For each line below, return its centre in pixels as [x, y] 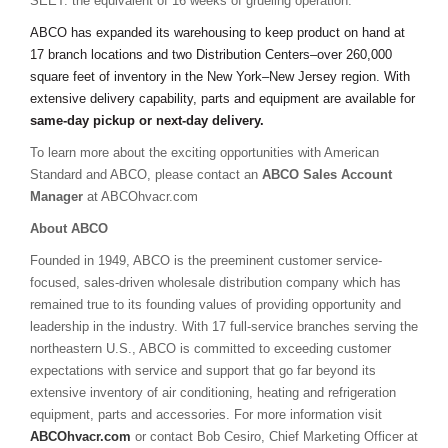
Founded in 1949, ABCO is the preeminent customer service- [206, 261]
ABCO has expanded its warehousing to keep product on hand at [217, 33]
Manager [56, 197]
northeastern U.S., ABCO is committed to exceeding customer [210, 349]
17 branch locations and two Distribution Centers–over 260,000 [211, 55]
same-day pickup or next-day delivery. [147, 121]
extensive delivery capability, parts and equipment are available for [222, 99]
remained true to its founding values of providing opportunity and [215, 305]
